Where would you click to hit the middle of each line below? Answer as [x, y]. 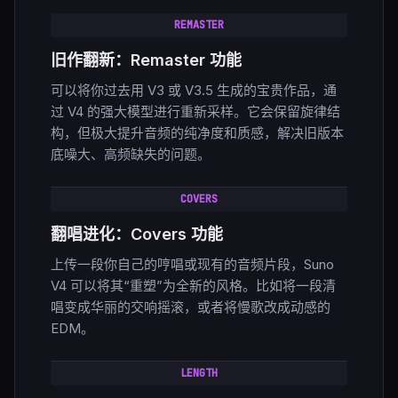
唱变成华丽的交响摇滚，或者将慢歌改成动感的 [191, 307]
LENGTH [199, 373]
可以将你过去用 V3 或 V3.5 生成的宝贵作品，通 [194, 90]
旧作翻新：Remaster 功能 [146, 60]
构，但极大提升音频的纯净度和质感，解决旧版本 [197, 133]
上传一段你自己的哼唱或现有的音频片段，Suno [192, 264]
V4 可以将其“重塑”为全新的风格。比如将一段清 [193, 286]
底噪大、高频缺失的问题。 [131, 154]
